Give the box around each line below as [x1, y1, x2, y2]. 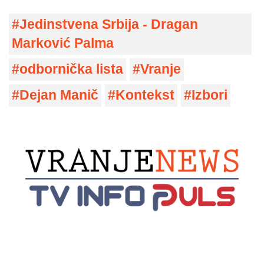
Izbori [192, 88, 227, 103]
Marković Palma [12, 36, 114, 51]
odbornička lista [19, 62, 123, 77]
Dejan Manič [19, 88, 98, 103]
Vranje [140, 62, 181, 77]
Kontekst [115, 88, 174, 103]
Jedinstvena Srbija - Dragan [19, 17, 198, 32]
